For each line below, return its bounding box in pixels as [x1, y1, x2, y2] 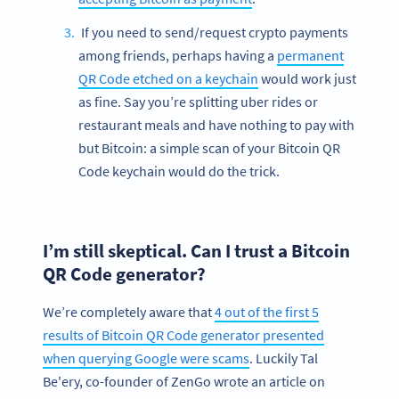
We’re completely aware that [43, 302, 215, 321]
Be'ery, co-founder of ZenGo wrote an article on [43, 371, 325, 390]
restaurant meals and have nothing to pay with [78, 115, 354, 134]
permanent [277, 45, 344, 64]
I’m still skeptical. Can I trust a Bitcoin [43, 238, 350, 263]
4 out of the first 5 [215, 302, 319, 321]
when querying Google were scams [43, 348, 249, 367]
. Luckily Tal [249, 348, 318, 367]
